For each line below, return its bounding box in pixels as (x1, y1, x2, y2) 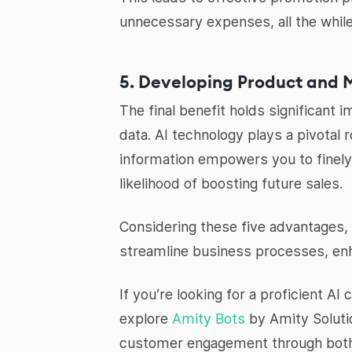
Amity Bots (168, 310, 245, 327)
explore (119, 310, 168, 327)
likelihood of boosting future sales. (119, 175, 343, 192)
